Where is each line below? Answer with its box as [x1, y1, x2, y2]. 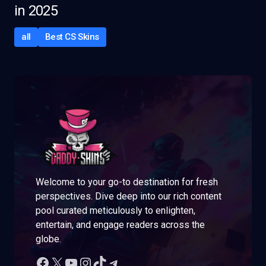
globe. [36, 233, 61, 245]
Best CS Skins [45, 31, 99, 43]
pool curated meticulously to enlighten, [36, 205, 195, 217]
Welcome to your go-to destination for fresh [36, 176, 218, 188]
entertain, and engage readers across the [36, 219, 205, 231]
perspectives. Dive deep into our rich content [36, 191, 221, 202]
